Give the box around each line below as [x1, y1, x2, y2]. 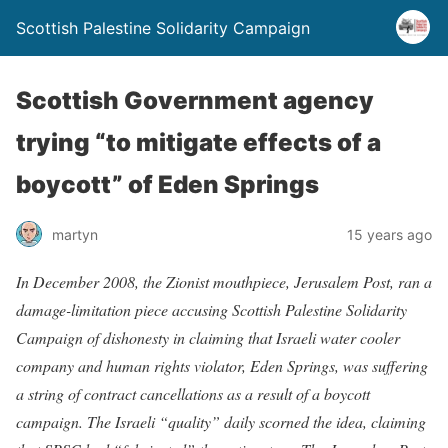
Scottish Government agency [16, 86, 374, 115]
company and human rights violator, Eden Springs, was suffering [16, 355, 428, 376]
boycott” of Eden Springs [16, 170, 319, 199]
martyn [52, 225, 98, 243]
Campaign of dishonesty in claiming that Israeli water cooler [16, 327, 400, 348]
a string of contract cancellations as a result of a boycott [16, 383, 370, 404]
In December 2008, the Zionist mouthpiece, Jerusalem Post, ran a [16, 271, 432, 292]
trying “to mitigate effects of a [16, 128, 381, 157]
